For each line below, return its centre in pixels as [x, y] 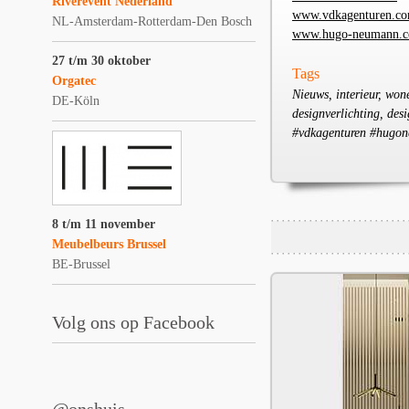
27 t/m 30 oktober [101, 61]
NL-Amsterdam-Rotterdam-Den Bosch [152, 21]
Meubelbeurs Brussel [109, 244]
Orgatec [74, 81]
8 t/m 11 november [104, 224]
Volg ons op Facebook [133, 322]
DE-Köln [76, 101]
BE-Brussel [81, 264]
